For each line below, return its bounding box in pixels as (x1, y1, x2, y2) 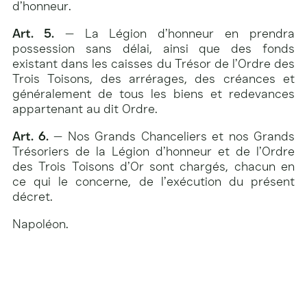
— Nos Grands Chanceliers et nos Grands (48, 129, 295, 145)
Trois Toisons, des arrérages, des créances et (12, 71, 295, 87)
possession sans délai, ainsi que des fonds (12, 41, 295, 57)
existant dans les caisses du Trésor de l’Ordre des (12, 56, 295, 72)
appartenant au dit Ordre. (12, 101, 158, 117)
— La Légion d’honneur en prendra (53, 26, 295, 42)
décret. (12, 189, 53, 205)
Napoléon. (12, 217, 69, 232)
